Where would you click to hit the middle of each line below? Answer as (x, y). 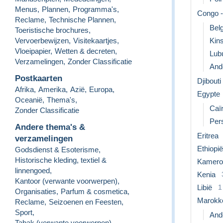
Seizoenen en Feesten (85, 202)
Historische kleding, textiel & (61, 160)
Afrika (24, 89)
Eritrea (208, 135)
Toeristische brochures (52, 30)
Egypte (209, 94)
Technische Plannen (81, 19)
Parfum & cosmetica (94, 191)
